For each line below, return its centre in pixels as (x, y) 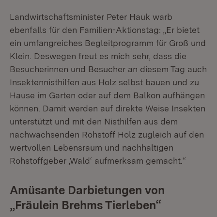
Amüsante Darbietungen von (87, 190)
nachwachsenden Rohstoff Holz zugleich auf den (107, 134)
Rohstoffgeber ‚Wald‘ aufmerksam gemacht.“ (98, 161)
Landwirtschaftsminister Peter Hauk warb (91, 17)
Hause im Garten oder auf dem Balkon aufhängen (107, 95)
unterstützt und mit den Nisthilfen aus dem (94, 121)
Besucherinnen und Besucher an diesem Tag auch (108, 69)
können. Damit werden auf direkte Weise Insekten (108, 108)
